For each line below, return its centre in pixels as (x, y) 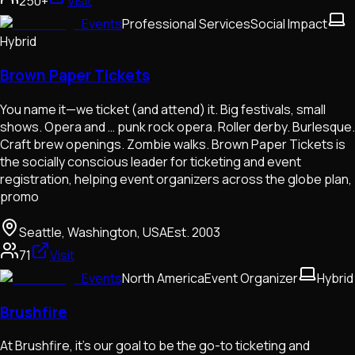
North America (163, 278)
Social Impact (289, 24)
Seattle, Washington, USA (93, 232)
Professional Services (186, 24)
